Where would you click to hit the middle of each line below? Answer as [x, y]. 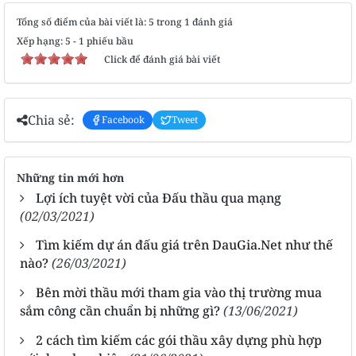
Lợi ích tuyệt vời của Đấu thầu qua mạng [159, 197]
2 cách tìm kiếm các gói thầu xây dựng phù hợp [179, 340]
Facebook [123, 119]
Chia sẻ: [51, 120]
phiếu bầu [109, 41]
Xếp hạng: [41, 41]
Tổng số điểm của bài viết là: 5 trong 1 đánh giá [125, 21]
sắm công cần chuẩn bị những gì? [120, 310]
